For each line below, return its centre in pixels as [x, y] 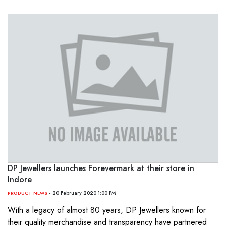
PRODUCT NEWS [27, 193]
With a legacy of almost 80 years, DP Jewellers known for [107, 210]
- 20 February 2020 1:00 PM [81, 193]
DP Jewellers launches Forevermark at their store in [101, 168]
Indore [20, 179]
